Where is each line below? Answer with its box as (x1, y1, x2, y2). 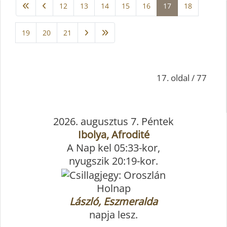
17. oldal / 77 (157, 72, 207, 84)
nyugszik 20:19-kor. (69, 154, 158, 168)
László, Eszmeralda (69, 194, 158, 208)
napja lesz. (89, 207, 138, 221)
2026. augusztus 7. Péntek (53, 115, 174, 129)
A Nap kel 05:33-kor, (67, 141, 160, 155)
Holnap (96, 181, 131, 195)
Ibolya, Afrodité (78, 128, 149, 142)
